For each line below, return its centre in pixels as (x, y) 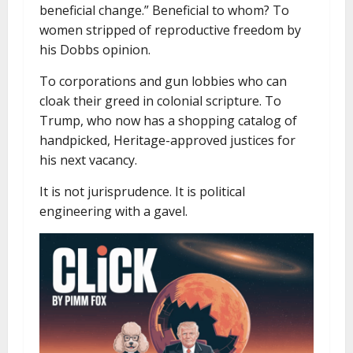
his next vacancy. (88, 160)
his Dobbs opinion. (95, 50)
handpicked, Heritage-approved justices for (167, 140)
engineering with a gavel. (113, 211)
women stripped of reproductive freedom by (170, 30)
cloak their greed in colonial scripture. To (160, 101)
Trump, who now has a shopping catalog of (168, 121)
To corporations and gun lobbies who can (163, 81)
